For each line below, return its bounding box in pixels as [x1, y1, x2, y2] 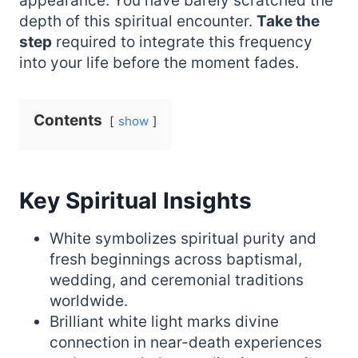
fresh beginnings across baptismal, [50, 249, 302, 268]
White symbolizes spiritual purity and [50, 229, 316, 248]
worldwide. [50, 291, 128, 310]
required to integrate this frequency [52, 32, 312, 51]
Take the [257, 11, 320, 30]
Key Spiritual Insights [19, 186, 252, 214]
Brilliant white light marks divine [50, 312, 279, 331]
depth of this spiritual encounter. [19, 11, 257, 30]
